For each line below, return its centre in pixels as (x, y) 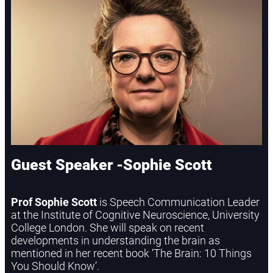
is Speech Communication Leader (178, 202)
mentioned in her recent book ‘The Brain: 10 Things (131, 253)
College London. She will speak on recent (108, 227)
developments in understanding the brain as (115, 240)
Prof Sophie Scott (54, 202)
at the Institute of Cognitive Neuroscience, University (135, 214)
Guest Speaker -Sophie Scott (112, 165)
